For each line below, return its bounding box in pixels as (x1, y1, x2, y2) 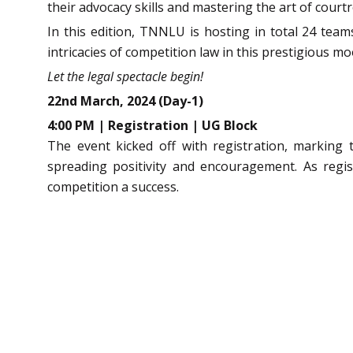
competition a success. (47, 177, 179, 195)
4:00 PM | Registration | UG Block (47, 116, 258, 134)
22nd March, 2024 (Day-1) (47, 91, 203, 110)
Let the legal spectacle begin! (47, 67, 206, 85)
